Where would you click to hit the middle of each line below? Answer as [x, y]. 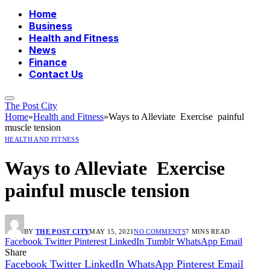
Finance [48, 62]
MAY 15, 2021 [112, 232]
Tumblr [160, 242]
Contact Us [56, 74]
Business [51, 26]
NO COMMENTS [160, 232]
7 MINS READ [208, 232]
